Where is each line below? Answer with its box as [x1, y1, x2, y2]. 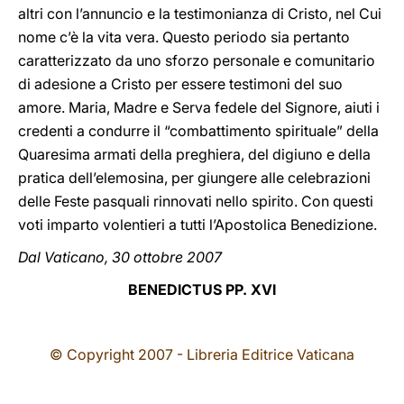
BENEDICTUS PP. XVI [128, 280, 276, 298]
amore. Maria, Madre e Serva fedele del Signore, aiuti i [18, 98, 380, 116]
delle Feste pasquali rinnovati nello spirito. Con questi [18, 192, 373, 210]
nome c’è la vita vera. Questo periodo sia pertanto [18, 28, 350, 46]
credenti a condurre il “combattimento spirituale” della [18, 122, 379, 140]
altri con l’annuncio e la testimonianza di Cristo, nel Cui [18, 5, 381, 23]
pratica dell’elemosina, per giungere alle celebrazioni [18, 169, 371, 187]
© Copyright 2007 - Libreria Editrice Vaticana [50, 345, 354, 363]
